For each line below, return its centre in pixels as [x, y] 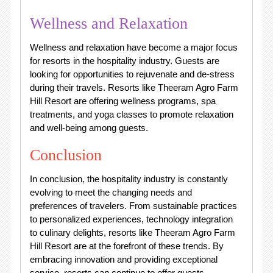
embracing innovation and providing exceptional [123, 259]
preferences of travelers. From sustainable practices [133, 205]
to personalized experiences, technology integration [131, 219]
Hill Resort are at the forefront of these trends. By [126, 246]
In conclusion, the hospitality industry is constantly [129, 179]
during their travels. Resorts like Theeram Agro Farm [134, 87]
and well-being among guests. [89, 127]
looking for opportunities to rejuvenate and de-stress [132, 74]
